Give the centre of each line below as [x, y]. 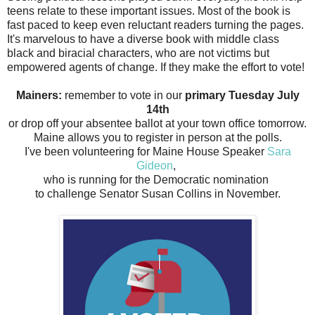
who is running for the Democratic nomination [157, 179]
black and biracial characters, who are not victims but [138, 53]
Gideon [155, 165]
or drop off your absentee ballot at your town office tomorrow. [157, 123]
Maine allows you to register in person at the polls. [157, 137]
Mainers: [39, 95]
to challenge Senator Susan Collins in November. [157, 193]
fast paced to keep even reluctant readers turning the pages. [155, 25]
